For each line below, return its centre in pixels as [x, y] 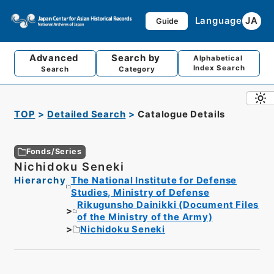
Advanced [55, 58]
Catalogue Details [182, 115]
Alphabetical [219, 58]
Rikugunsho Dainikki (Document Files [168, 205]
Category [137, 69]
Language [218, 20]
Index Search [219, 68]
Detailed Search [87, 115]
